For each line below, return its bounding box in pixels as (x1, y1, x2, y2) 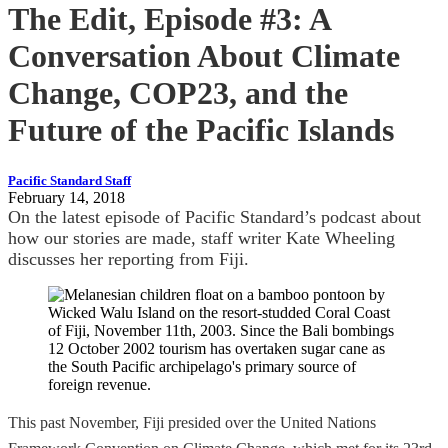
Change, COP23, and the (8, 75, 348, 112)
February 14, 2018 (8, 188, 125, 206)
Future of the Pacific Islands (8, 112, 394, 149)
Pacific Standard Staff (8, 173, 131, 188)
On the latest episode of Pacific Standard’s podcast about (8, 206, 421, 227)
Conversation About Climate (8, 38, 400, 75)
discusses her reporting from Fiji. (8, 248, 249, 269)
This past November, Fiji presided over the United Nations (8, 413, 376, 431)
